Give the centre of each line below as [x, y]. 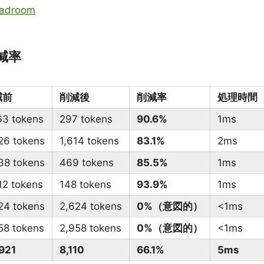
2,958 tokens [90, 228]
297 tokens [86, 119]
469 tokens [87, 163]
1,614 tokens [89, 141]
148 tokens [85, 184]
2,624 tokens [91, 206]
